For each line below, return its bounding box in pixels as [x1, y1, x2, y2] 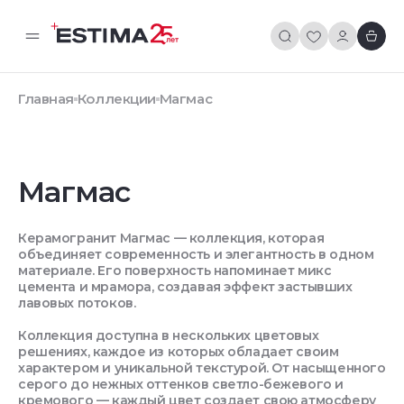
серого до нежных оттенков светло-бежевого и [18, 375, 344, 392]
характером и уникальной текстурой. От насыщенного [18, 359, 386, 376]
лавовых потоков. [18, 294, 136, 311]
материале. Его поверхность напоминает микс [18, 262, 332, 279]
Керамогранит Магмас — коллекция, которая [18, 229, 325, 246]
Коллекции [77, 90, 156, 107]
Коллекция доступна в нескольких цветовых [18, 326, 319, 344]
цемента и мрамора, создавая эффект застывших [18, 278, 353, 295]
